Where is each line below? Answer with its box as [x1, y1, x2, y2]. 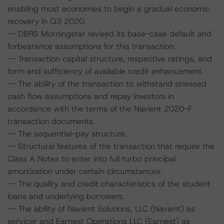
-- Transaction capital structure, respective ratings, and [7, 53, 212, 64]
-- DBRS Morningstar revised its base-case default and [7, 28, 211, 39]
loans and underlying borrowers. [7, 191, 124, 201]
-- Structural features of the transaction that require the [7, 141, 214, 151]
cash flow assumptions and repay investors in [7, 91, 174, 101]
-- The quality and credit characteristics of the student [7, 178, 210, 189]
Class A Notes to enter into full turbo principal [7, 153, 175, 164]
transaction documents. [7, 116, 95, 126]
